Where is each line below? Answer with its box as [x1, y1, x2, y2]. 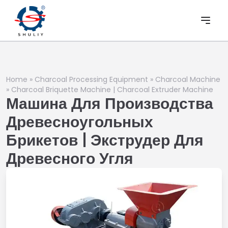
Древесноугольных [6, 111, 153, 133]
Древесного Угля [6, 148, 133, 169]
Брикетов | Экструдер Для [6, 130, 204, 151]
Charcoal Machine [155, 74, 220, 84]
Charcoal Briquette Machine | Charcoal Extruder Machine [11, 84, 213, 95]
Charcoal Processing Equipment [35, 74, 148, 84]
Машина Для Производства [6, 93, 213, 115]
